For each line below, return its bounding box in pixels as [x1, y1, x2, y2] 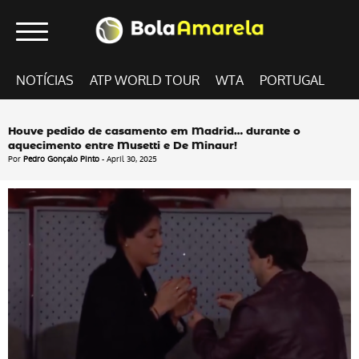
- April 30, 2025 [99, 154, 157, 165]
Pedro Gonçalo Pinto [23, 154, 99, 165]
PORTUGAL [260, 71, 325, 91]
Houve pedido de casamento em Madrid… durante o [8, 127, 301, 138]
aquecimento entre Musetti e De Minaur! [8, 141, 237, 152]
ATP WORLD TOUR [90, 71, 200, 91]
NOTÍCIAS [16, 71, 74, 91]
